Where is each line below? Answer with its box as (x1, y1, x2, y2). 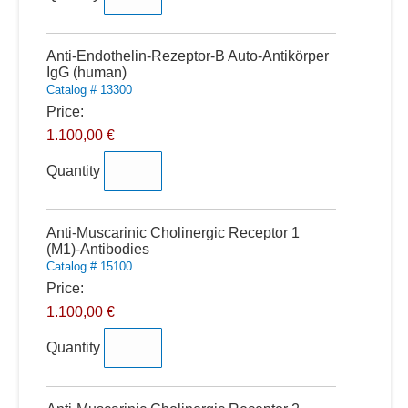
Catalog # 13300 (46, 83, 132, 97)
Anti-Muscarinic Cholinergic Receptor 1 (46, 225, 300, 240)
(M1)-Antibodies (46, 241, 149, 257)
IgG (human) (46, 65, 127, 80)
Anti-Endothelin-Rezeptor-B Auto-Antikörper (46, 48, 329, 64)
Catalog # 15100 (46, 260, 132, 273)
